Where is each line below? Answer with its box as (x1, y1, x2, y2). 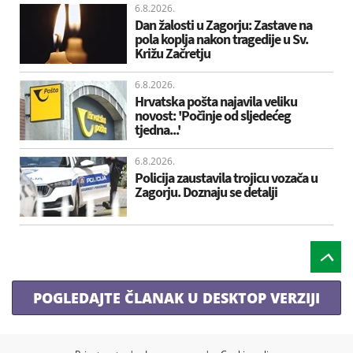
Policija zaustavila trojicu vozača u (135, 168, 318, 187)
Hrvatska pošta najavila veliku (135, 91, 297, 110)
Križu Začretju (135, 43, 210, 62)
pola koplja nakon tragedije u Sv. (135, 29, 308, 48)
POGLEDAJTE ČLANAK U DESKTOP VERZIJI (33, 288, 320, 307)
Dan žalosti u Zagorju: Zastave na (135, 15, 312, 34)
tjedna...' (135, 120, 180, 139)
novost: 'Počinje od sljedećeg (135, 106, 291, 124)
